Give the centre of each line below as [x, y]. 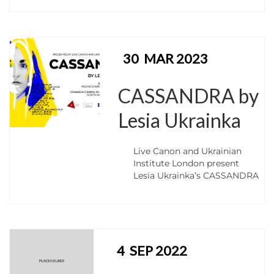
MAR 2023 [176, 58]
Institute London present [187, 163]
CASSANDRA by [189, 96]
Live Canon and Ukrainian [188, 151]
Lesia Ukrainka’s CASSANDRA [196, 176]
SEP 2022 [158, 250]
